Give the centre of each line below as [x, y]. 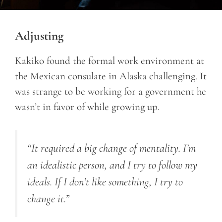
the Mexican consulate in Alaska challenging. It [111, 76]
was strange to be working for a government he [111, 91]
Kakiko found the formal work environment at [110, 60]
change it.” [48, 199]
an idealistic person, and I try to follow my [112, 165]
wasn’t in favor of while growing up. [87, 107]
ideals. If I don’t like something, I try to [105, 182]
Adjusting [39, 35]
